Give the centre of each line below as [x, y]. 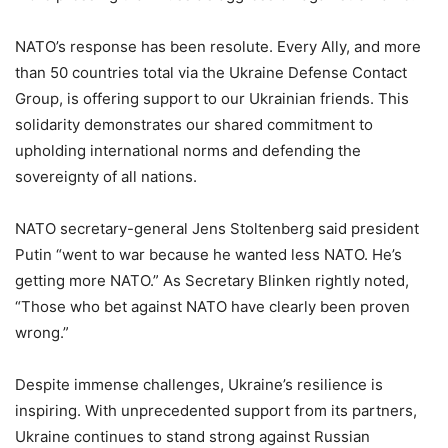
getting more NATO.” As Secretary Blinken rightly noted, [212, 280]
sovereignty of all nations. [106, 176]
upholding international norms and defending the [188, 150]
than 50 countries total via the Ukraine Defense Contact [211, 72]
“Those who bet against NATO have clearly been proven [212, 306]
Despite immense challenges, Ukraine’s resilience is [199, 384]
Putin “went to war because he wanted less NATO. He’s [208, 254]
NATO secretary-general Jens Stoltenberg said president [217, 228]
